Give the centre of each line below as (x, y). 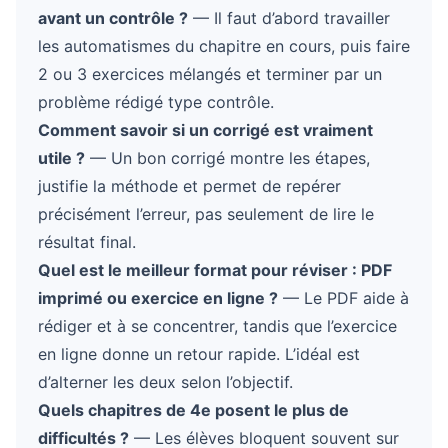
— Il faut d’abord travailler (289, 18)
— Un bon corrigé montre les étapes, (227, 158)
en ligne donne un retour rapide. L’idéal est (199, 354)
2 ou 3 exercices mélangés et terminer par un (210, 74)
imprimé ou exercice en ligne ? (158, 298)
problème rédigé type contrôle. (156, 102)
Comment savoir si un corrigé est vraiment (205, 130)
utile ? (61, 158)
